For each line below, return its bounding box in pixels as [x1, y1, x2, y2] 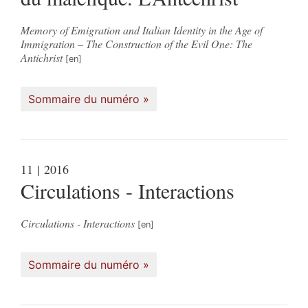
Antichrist [21, 49, 63, 65]
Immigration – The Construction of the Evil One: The [21, 36, 252, 51]
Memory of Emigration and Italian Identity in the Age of [21, 22, 263, 37]
